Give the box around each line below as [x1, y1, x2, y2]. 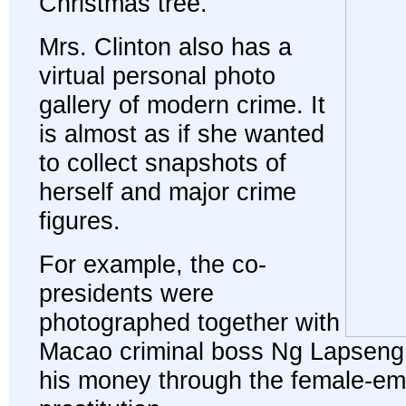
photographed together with [39, 308, 340, 336]
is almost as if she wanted [39, 120, 324, 148]
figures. [39, 207, 121, 235]
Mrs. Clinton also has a [39, 33, 292, 61]
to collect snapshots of [39, 149, 286, 177]
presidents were [39, 279, 214, 307]
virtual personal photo [39, 62, 275, 90]
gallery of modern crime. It [39, 91, 325, 119]
